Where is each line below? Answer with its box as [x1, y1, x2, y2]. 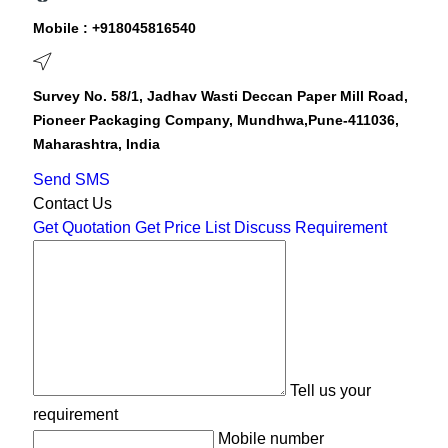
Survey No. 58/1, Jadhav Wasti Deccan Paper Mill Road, [32, 88, 408, 105]
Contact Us [32, 195, 112, 213]
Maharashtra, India [32, 136, 160, 153]
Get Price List [134, 219, 230, 237]
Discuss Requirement [233, 219, 387, 237]
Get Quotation [32, 219, 131, 237]
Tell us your [289, 382, 371, 400]
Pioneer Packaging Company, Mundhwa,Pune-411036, [32, 112, 399, 129]
